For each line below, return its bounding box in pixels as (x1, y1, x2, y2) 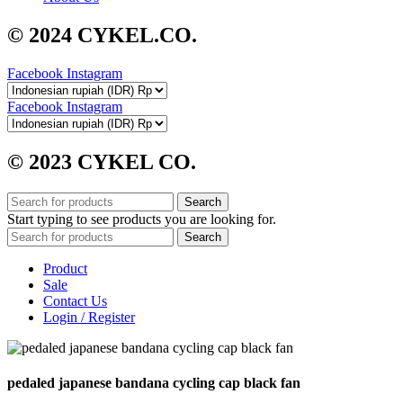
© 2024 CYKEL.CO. (7, 22, 197, 47)
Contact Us (43, 292, 107, 309)
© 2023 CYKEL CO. (7, 149, 196, 174)
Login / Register (43, 309, 135, 325)
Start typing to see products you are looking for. (7, 210, 276, 227)
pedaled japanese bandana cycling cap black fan (7, 374, 300, 390)
